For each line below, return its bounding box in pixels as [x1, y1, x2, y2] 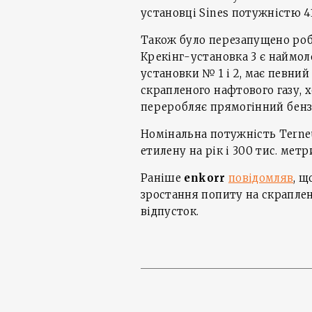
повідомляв [228, 171, 294, 185]
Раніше [141, 171, 185, 185]
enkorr [184, 171, 228, 185]
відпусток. [141, 204, 199, 218]
